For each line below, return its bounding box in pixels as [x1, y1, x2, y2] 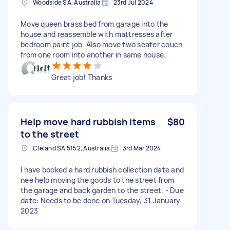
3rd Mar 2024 [122, 143, 161, 152]
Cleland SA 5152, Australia [33, 143, 110, 152]
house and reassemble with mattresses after [21, 29, 173, 39]
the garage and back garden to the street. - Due [21, 185, 184, 195]
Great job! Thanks [51, 72, 112, 82]
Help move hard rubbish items [21, 115, 156, 128]
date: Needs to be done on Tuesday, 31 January [21, 195, 181, 205]
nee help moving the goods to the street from [21, 175, 174, 185]
